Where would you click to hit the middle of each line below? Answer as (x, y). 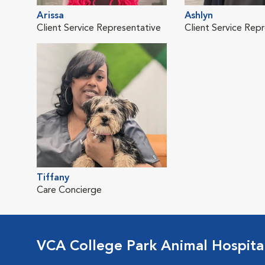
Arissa (50, 16)
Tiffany (53, 178)
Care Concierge (69, 190)
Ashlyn (199, 16)
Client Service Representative (99, 28)
